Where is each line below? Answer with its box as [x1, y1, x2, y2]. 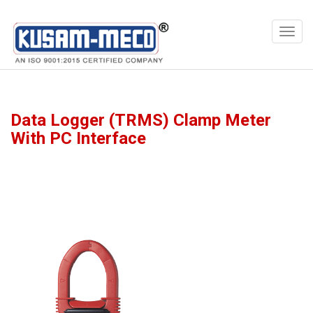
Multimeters [91, 22, 142, 33]
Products [36, 22, 75, 33]
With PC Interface [10, 129, 146, 148]
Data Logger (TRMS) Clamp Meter [10, 110, 271, 130]
